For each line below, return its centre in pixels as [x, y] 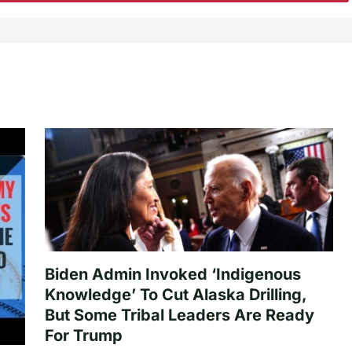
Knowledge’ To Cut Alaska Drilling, [175, 294]
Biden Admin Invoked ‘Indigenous [172, 274]
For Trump [83, 335]
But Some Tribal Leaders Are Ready [179, 315]
